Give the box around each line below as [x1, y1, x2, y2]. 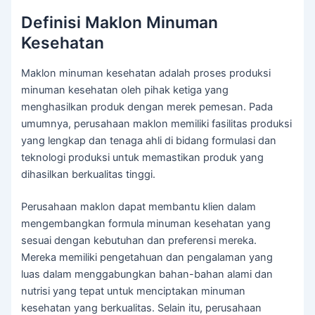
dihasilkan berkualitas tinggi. [21, 168, 156, 181]
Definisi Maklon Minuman [21, 12, 219, 32]
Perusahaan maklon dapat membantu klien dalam [21, 200, 257, 214]
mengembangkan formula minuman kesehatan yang [21, 217, 271, 231]
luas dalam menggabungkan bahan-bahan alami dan [21, 268, 274, 281]
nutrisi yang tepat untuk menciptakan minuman [21, 285, 246, 298]
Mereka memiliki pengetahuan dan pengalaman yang [21, 251, 274, 264]
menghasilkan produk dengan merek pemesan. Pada [21, 101, 274, 114]
